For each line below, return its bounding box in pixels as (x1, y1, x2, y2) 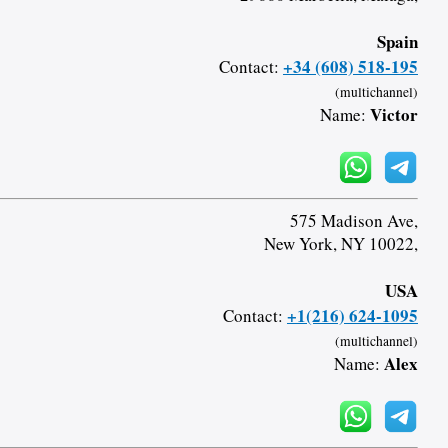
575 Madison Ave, (289, 208, 418, 232)
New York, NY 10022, (263, 231, 418, 255)
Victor (369, 101, 418, 127)
